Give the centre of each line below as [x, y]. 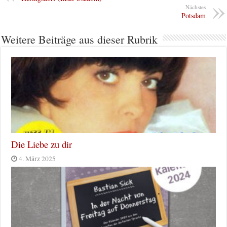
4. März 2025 [37, 159]
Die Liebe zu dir [42, 144]
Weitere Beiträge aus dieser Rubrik [80, 40]
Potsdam [193, 16]
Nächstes [195, 7]
